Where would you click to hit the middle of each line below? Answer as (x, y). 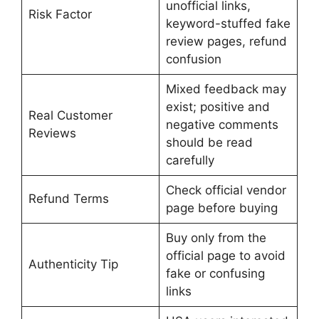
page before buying (221, 208)
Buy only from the (216, 238)
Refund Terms (68, 199)
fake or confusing (215, 273)
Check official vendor (226, 190)
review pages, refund (226, 41)
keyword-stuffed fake (228, 23)
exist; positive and (218, 107)
